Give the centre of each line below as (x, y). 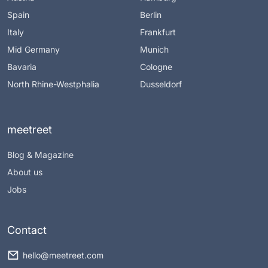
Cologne (156, 67)
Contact (27, 230)
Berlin (151, 15)
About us (25, 172)
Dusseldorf (161, 84)
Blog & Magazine (40, 155)
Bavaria (22, 67)
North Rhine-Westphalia (53, 84)
